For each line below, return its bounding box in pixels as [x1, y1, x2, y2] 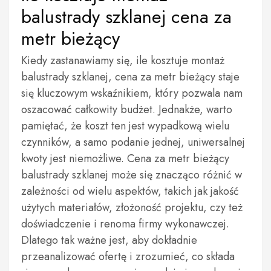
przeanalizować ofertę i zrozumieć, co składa [21, 249, 235, 264]
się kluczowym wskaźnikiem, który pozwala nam [21, 85, 243, 101]
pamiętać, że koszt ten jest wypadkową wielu [21, 118, 229, 134]
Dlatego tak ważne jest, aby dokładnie [21, 232, 197, 248]
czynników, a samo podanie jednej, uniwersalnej [21, 134, 245, 150]
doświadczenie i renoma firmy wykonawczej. [21, 216, 229, 232]
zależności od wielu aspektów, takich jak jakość [21, 183, 239, 199]
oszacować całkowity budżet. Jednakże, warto [21, 102, 232, 117]
